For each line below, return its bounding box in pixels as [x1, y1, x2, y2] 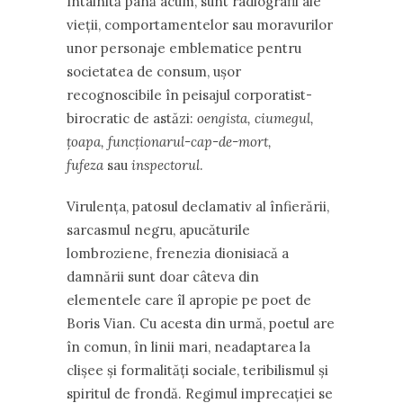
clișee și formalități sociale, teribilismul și [67, 362, 328, 379]
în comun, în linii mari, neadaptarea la [67, 338, 310, 355]
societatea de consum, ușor [67, 63, 241, 80]
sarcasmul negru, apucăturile [67, 221, 250, 238]
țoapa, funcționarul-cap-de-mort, [67, 133, 272, 150]
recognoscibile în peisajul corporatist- [67, 86, 312, 103]
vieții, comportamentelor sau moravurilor [67, 16, 333, 33]
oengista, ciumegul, [197, 110, 314, 127]
